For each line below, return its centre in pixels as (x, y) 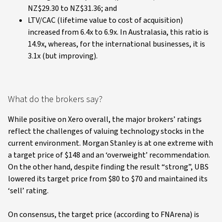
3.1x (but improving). (63, 56)
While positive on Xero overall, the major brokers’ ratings (105, 119)
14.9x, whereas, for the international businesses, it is (116, 44)
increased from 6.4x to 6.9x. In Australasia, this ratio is (118, 32)
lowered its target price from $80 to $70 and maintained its (108, 179)
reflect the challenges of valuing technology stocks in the (106, 131)
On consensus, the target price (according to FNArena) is (104, 214)
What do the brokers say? (55, 99)
